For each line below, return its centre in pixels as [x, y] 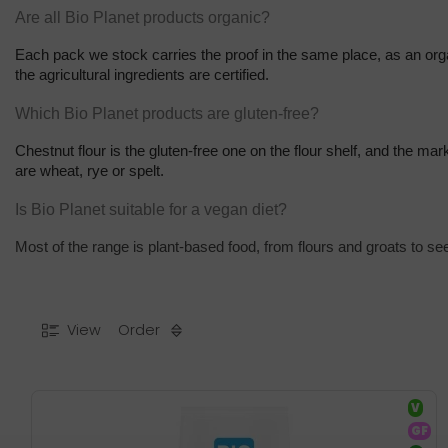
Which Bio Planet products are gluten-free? [167, 113]
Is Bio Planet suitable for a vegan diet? [151, 209]
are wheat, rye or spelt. [89, 170]
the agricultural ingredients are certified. [142, 74]
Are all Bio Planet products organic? [142, 17]
